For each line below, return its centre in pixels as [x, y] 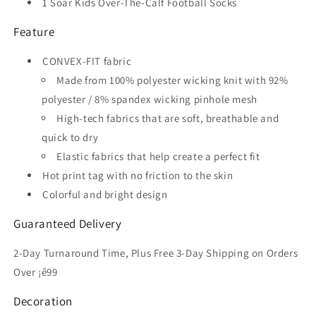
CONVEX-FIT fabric [87, 61]
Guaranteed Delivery [68, 224]
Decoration [43, 301]
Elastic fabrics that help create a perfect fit [158, 156]
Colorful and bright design [105, 194]
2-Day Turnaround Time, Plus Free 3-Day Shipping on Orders [156, 253]
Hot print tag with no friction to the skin [138, 175]
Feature [34, 32]
